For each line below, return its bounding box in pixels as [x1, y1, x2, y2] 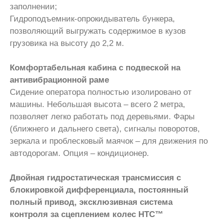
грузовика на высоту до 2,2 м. [10, 38, 124, 48]
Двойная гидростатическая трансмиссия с [10, 173, 181, 182]
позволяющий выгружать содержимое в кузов [10, 26, 186, 36]
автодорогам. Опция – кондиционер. [10, 148, 149, 158]
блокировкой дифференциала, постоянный [10, 185, 188, 195]
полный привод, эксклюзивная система [10, 197, 173, 207]
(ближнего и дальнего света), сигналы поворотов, [10, 124, 200, 133]
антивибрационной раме [10, 75, 109, 85]
